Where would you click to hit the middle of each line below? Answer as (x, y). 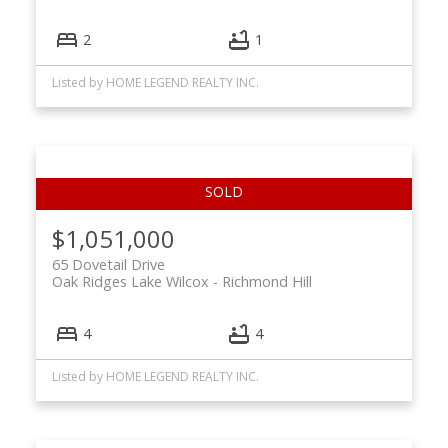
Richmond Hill (266, 282)
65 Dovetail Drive (108, 265)
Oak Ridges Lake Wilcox (130, 282)
